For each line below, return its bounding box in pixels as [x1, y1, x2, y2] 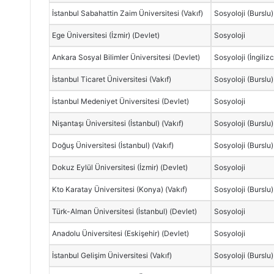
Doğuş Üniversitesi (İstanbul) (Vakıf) [52, 140, 174, 150]
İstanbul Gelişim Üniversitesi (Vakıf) [52, 250, 172, 260]
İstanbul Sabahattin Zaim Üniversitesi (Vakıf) [52, 8, 204, 18]
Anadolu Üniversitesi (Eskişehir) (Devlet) [52, 228, 190, 238]
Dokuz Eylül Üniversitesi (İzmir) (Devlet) [52, 162, 188, 172]
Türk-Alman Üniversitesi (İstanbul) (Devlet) [52, 206, 198, 216]
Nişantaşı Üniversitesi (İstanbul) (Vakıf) [52, 118, 184, 128]
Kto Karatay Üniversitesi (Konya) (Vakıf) [52, 184, 188, 194]
